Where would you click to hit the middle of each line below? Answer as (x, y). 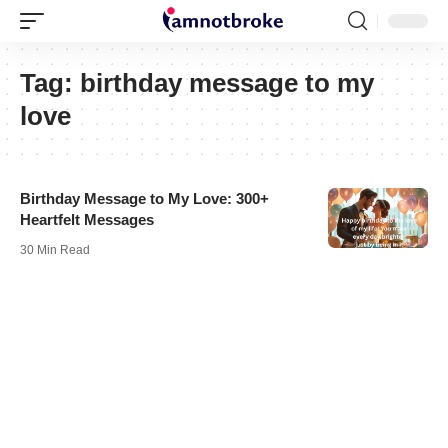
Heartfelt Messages (87, 219)
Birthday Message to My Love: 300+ (144, 198)
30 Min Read (55, 250)
